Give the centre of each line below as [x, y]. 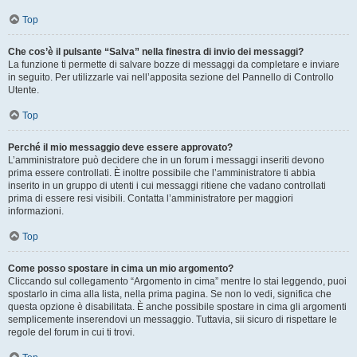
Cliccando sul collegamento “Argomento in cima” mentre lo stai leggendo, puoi [177, 281]
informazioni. [36, 211]
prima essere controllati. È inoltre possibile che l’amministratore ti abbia [162, 173]
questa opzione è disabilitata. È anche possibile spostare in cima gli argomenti [177, 306]
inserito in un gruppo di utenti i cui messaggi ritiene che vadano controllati [167, 185]
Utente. [24, 90]
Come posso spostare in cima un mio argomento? [121, 268]
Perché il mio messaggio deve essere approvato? [120, 147]
